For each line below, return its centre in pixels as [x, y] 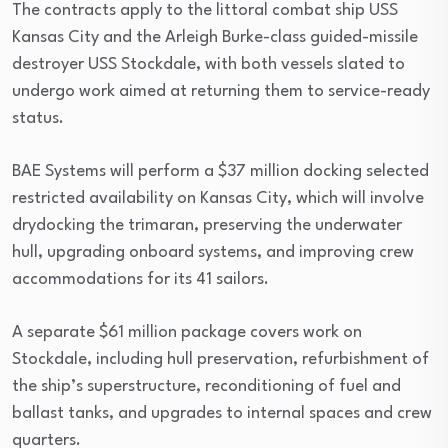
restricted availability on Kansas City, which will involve [218, 198]
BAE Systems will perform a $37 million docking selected [220, 171]
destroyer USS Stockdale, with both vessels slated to [208, 64]
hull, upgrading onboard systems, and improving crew [213, 252]
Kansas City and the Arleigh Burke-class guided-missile [215, 37]
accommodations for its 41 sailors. [140, 279]
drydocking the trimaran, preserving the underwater [207, 225]
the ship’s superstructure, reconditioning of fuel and [206, 386]
